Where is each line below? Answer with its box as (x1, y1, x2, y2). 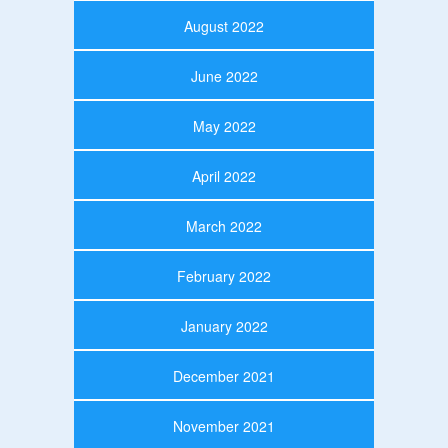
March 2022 (186, 215, 262, 236)
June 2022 (190, 65, 258, 86)
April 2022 (192, 165, 256, 186)
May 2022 (192, 115, 256, 136)
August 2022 (184, 15, 264, 36)
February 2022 (177, 265, 271, 286)
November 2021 (173, 415, 275, 436)
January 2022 (180, 315, 268, 336)
